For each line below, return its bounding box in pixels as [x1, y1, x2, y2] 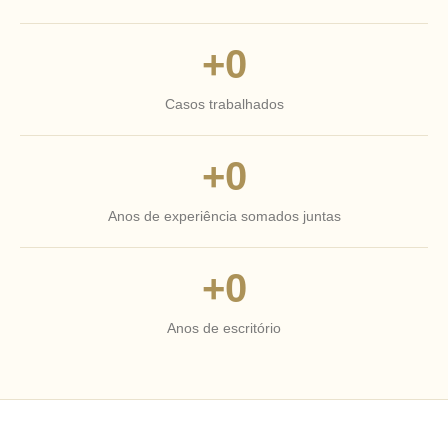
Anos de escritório [167, 320, 281, 336]
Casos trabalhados [164, 96, 284, 112]
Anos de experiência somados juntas [107, 208, 341, 224]
